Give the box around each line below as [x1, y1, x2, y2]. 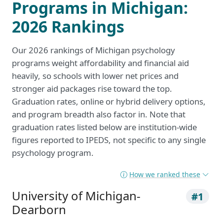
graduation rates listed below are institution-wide [12, 121, 197, 133]
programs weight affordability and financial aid [12, 57, 189, 69]
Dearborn [12, 201, 66, 218]
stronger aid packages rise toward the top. [12, 83, 172, 95]
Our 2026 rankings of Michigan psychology [12, 44, 175, 56]
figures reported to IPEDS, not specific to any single [12, 134, 206, 146]
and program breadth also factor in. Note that [12, 109, 185, 120]
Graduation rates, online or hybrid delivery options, [12, 96, 206, 108]
